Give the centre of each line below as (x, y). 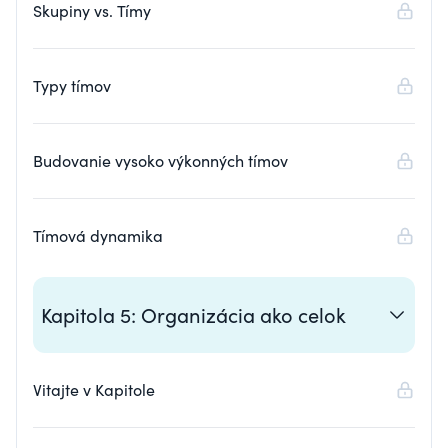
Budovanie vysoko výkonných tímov (160, 160)
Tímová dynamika (98, 235)
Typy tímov (72, 85)
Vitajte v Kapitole (94, 389)
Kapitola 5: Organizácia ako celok (193, 314)
